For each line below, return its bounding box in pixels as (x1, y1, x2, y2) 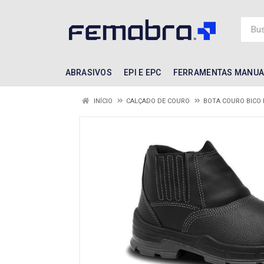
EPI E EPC (124, 68, 161, 77)
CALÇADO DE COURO (126, 97, 190, 105)
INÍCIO (92, 97, 113, 105)
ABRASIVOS (65, 68, 113, 77)
